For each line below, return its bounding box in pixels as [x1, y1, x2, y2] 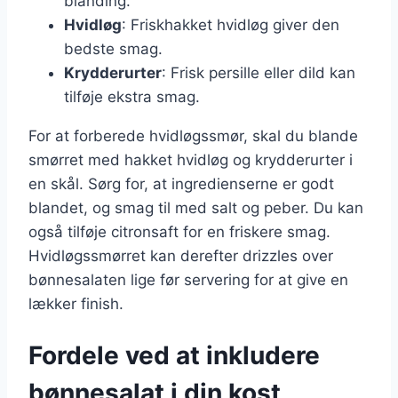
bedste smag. [64, 39, 163, 58]
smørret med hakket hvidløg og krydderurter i [28, 150, 353, 169]
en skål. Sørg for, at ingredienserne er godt [28, 174, 334, 193]
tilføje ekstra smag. [64, 87, 200, 106]
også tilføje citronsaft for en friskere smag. [28, 222, 330, 241]
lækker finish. [28, 294, 123, 313]
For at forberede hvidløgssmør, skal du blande [28, 126, 358, 145]
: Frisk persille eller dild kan [162, 63, 355, 82]
